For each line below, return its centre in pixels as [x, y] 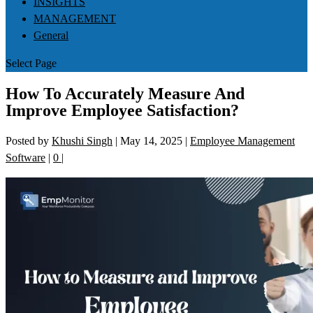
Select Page [31, 63]
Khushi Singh [82, 141]
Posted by [29, 141]
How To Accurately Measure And [125, 94]
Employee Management [242, 141]
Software [26, 158]
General [51, 35]
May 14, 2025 [151, 141]
